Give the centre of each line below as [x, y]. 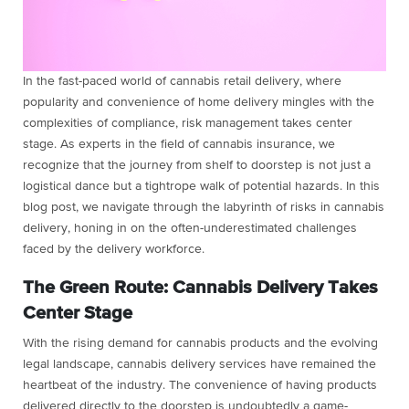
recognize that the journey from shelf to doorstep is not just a [197, 165]
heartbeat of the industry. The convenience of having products [200, 385]
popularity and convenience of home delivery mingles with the [199, 102]
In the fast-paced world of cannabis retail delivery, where [182, 81]
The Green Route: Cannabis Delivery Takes [200, 287]
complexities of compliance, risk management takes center [188, 123]
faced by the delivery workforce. [114, 249]
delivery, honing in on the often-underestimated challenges [190, 228]
